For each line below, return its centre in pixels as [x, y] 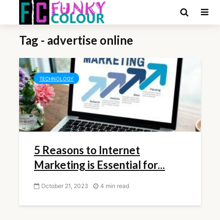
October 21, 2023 [65, 186]
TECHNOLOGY [56, 79]
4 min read [115, 186]
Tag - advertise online [76, 40]
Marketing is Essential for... [99, 165]
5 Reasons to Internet [87, 150]
